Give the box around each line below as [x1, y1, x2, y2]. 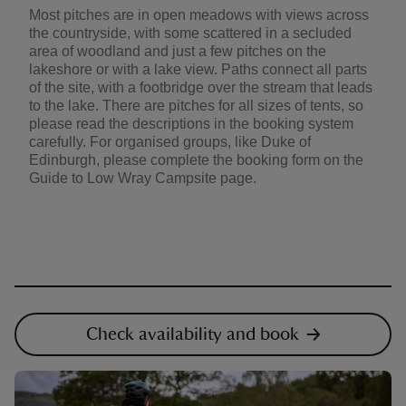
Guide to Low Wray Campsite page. [29, 169, 256, 186]
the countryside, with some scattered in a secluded [29, 24, 352, 41]
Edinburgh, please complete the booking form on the [29, 151, 363, 168]
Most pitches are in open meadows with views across [29, 6, 369, 23]
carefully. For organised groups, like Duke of [29, 133, 311, 150]
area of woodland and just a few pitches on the [29, 43, 326, 59]
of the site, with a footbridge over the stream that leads [29, 79, 372, 95]
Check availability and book [85, 324, 299, 343]
